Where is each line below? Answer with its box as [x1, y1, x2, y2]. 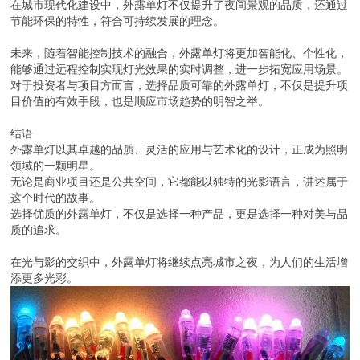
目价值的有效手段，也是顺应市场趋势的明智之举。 [10, 94, 270, 108]
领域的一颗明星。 [10, 158, 101, 172]
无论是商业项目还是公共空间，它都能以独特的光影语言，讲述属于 [10, 174, 349, 188]
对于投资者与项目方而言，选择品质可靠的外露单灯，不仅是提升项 [10, 78, 349, 92]
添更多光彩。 [10, 271, 79, 284]
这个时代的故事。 [10, 190, 101, 204]
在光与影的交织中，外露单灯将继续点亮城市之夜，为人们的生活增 [10, 255, 349, 268]
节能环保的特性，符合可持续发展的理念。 [10, 14, 225, 27]
